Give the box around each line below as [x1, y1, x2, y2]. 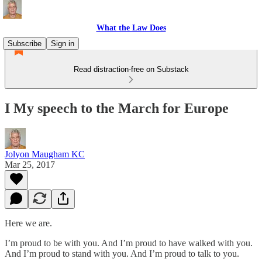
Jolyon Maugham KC [5, 149, 85, 159]
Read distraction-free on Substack [73, 65, 189, 74]
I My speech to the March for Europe [5, 100, 229, 116]
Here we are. [5, 218, 52, 228]
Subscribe [8, 39, 42, 48]
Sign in [51, 39, 74, 48]
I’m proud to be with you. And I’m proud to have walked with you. [5, 237, 253, 248]
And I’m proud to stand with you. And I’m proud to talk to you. [5, 248, 239, 258]
